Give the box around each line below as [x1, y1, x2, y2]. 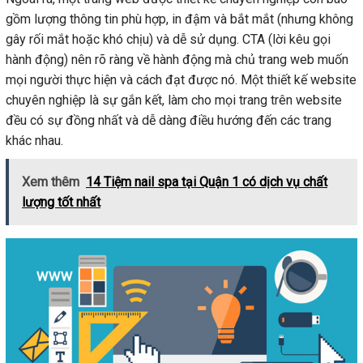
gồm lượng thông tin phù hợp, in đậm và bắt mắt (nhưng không [6, 11, 353, 28]
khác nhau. [6, 133, 63, 149]
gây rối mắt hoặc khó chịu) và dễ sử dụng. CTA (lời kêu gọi [6, 32, 331, 48]
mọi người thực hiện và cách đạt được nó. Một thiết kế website [6, 72, 357, 88]
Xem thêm [22, 174, 79, 190]
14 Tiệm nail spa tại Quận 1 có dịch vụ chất [86, 174, 327, 190]
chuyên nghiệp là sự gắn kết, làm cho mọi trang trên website [6, 92, 342, 109]
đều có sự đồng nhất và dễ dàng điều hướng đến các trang [6, 113, 331, 129]
